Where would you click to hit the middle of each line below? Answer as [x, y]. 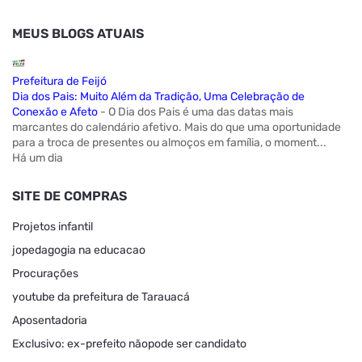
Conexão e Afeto [55, 112]
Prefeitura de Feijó [59, 82]
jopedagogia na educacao [79, 250]
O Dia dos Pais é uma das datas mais [201, 112]
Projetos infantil [53, 227]
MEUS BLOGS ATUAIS [78, 34]
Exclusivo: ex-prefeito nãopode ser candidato [129, 344]
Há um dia [38, 158]
